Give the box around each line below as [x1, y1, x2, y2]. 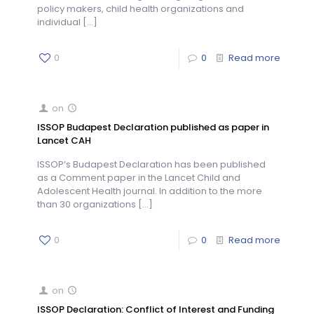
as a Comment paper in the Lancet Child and [37, 171, 240, 184]
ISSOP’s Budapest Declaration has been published [37, 158, 266, 171]
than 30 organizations [37, 198, 136, 211]
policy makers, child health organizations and [37, 2, 244, 15]
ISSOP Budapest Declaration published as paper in [37, 121, 269, 134]
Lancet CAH [37, 134, 91, 147]
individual [37, 15, 81, 29]
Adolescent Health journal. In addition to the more [37, 184, 262, 198]
